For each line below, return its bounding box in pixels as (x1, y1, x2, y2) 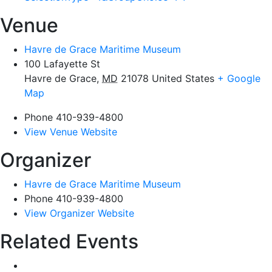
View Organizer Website (24, 207, 134, 219)
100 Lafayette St (24, 58, 100, 70)
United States (152, 72, 214, 84)
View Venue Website (24, 126, 117, 138)
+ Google (217, 72, 260, 84)
